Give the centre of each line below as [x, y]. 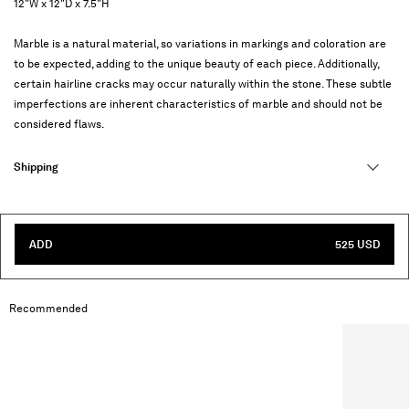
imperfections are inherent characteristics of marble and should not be [198, 104]
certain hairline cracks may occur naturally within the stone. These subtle [203, 84]
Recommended [48, 308]
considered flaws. [59, 124]
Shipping [36, 167]
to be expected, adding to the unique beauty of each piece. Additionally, [196, 63]
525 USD [358, 244]
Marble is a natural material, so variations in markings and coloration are [200, 43]
